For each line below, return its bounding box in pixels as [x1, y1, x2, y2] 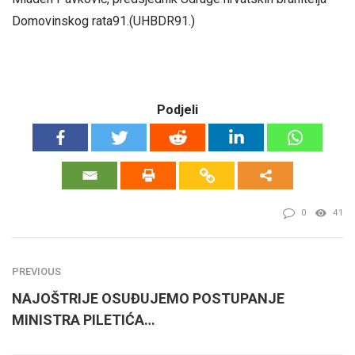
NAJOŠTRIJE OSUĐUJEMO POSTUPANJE [12, 289, 284, 307]
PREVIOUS [12, 265, 61, 277]
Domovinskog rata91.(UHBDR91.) [12, 13, 195, 29]
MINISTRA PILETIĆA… [12, 311, 155, 328]
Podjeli [157, 101, 198, 117]
